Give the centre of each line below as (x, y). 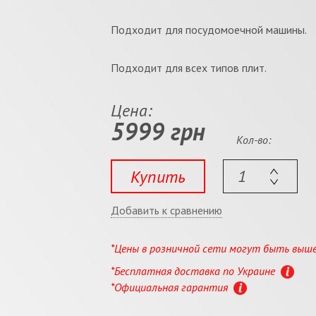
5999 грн (158, 131)
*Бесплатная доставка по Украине (194, 271)
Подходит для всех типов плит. (188, 68)
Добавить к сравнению (166, 210)
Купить (158, 176)
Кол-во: (254, 140)
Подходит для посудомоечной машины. (208, 30)
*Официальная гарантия (170, 287)
